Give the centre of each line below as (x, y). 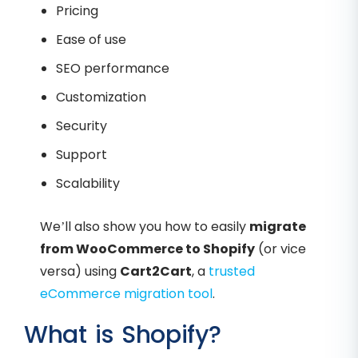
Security (82, 126)
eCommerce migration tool (126, 294)
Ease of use (91, 40)
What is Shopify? (123, 335)
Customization (101, 97)
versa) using (80, 272)
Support (82, 155)
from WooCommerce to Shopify (147, 249)
